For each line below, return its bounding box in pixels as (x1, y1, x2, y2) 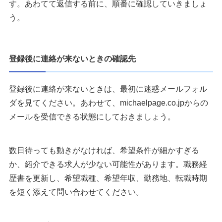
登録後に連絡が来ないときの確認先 (9, 55, 136, 63)
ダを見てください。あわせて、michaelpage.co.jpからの (9, 99, 208, 108)
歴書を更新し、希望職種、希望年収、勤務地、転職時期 (9, 174, 207, 183)
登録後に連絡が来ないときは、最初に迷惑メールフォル (9, 85, 207, 94)
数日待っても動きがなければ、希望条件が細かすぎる (9, 146, 199, 155)
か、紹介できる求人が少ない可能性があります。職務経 (9, 160, 207, 169)
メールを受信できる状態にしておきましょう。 (9, 112, 175, 121)
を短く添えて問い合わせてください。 (9, 188, 144, 197)
